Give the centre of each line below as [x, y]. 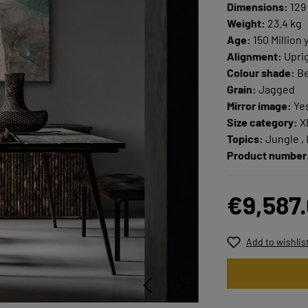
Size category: [262, 122]
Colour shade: [261, 73]
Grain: [242, 89]
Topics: [245, 139]
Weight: [246, 23]
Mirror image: [259, 106]
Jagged [276, 89]
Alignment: [254, 56]
